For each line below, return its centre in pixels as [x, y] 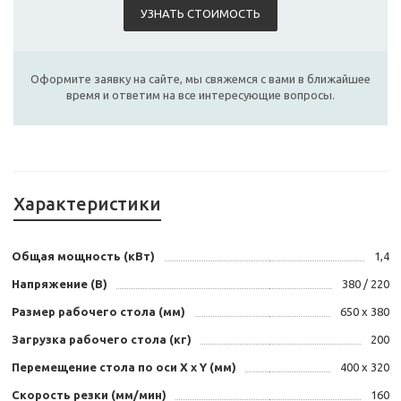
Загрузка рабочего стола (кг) [102, 340]
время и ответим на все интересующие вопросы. [200, 95]
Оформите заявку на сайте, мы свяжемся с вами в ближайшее [200, 79]
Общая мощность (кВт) [83, 256]
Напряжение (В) [60, 284]
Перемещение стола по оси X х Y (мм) [124, 367]
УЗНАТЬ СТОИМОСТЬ [200, 14]
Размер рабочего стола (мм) [98, 312]
